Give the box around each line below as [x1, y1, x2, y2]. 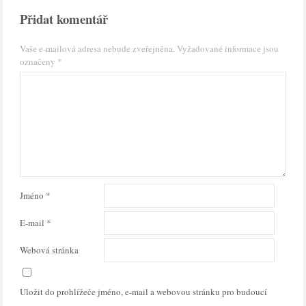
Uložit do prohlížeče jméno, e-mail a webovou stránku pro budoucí [20, 286, 268, 298]
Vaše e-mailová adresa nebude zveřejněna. [20, 42, 176, 55]
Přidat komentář [20, 10, 109, 28]
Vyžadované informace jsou [177, 42, 279, 55]
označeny [20, 55, 58, 68]
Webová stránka [20, 244, 79, 256]
